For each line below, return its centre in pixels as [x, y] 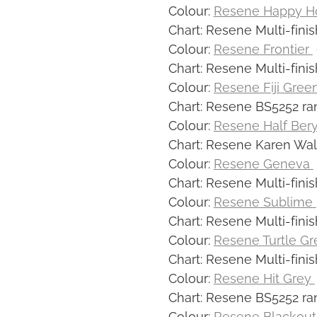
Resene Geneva [263, 162]
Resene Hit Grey [264, 277]
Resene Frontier [263, 47]
